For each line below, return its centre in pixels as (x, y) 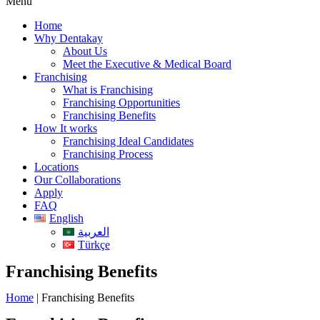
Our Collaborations (77, 180)
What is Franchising (108, 90)
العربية (93, 232)
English (66, 218)
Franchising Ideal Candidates (128, 141)
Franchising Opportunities (121, 102)
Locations (56, 167)
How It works (66, 128)
